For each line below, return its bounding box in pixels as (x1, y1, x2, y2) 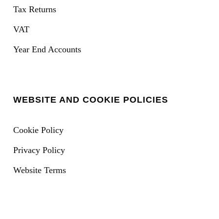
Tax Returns (13, 4, 56, 15)
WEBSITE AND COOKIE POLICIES (13, 95, 168, 105)
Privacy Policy (13, 145, 65, 155)
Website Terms (13, 165, 66, 175)
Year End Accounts (13, 44, 81, 55)
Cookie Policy (13, 125, 64, 135)
